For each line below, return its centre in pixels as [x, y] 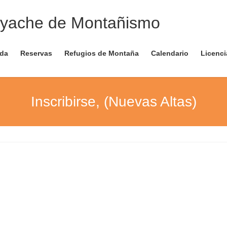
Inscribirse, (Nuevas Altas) [113, 101]
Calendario [170, 53]
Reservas [36, 53]
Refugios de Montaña [102, 53]
